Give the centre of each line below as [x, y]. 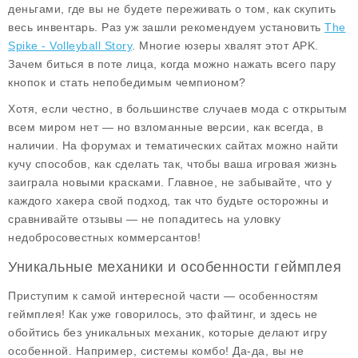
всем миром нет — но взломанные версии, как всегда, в [165, 127]
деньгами [34, 9]
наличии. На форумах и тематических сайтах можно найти [173, 145]
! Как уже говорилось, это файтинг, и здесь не [190, 314]
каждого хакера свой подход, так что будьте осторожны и [168, 201]
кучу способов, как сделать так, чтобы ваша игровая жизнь [172, 164]
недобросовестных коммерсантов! [104, 237]
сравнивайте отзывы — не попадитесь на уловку [144, 219]
